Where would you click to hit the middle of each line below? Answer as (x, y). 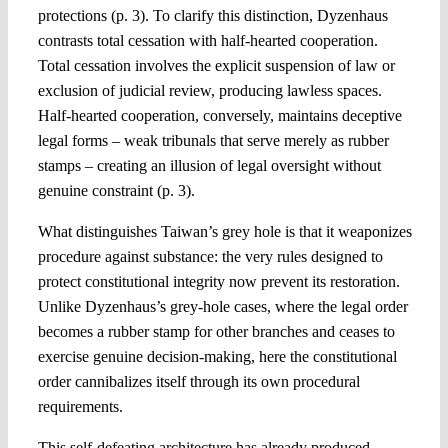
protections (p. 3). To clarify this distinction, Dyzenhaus (212, 16)
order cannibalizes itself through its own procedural (198, 382)
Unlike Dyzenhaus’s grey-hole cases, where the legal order (222, 307)
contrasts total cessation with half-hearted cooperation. (207, 41)
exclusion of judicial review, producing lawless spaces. (209, 91)
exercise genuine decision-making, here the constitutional (217, 357)
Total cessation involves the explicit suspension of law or (216, 66)
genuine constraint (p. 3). (116, 191)
